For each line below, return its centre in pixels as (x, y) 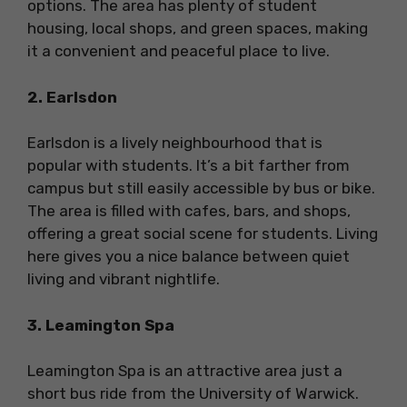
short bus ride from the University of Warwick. (193, 394)
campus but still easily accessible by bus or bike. (201, 189)
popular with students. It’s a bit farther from (189, 166)
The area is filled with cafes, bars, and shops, (189, 211)
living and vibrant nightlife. (124, 279)
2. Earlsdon (72, 97)
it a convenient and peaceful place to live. (179, 51)
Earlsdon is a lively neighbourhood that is (175, 143)
